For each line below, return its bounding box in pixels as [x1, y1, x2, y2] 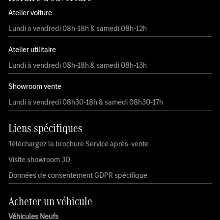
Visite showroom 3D [8, 154, 71, 165]
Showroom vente [8, 81, 62, 92]
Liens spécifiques [8, 120, 83, 137]
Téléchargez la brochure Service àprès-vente [8, 138, 149, 149]
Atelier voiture [8, 7, 53, 18]
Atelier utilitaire [8, 44, 56, 55]
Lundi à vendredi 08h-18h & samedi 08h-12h [8, 23, 147, 34]
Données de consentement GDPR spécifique [8, 170, 148, 181]
